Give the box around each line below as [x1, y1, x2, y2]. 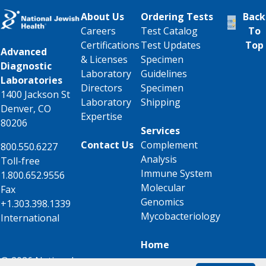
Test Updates [141, 38, 201, 52]
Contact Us [81, 138, 134, 151]
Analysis [141, 152, 177, 166]
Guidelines [141, 66, 187, 80]
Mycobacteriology [141, 209, 220, 223]
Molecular [141, 180, 185, 194]
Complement [141, 138, 198, 151]
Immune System [141, 166, 212, 180]
